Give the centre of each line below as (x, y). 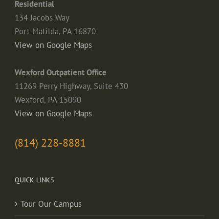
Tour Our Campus (51, 204)
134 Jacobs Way (42, 17)
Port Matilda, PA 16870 (55, 31)
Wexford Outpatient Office (61, 72)
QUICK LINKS (34, 180)
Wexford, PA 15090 (48, 99)
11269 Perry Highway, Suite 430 (71, 86)
